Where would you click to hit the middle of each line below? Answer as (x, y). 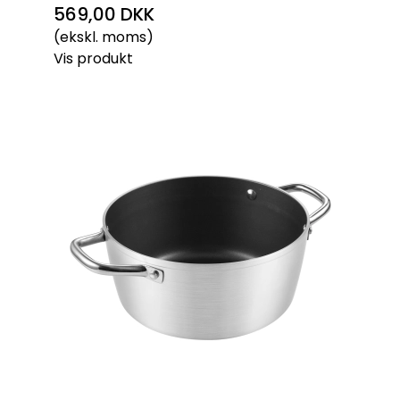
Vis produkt (93, 58)
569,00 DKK (104, 14)
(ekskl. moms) (104, 37)
